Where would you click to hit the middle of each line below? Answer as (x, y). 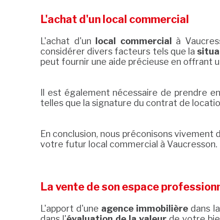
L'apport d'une (71, 209)
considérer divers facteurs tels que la (119, 52)
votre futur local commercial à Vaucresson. (129, 144)
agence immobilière (145, 209)
